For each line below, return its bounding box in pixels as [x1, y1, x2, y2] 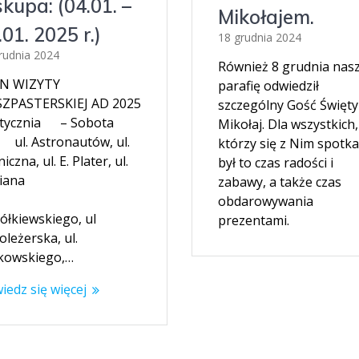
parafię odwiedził [217, 77, 319, 95]
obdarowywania [217, 192, 313, 211]
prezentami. [217, 212, 289, 230]
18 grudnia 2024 [217, 30, 301, 46]
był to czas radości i [217, 154, 333, 172]
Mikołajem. [217, 5, 314, 30]
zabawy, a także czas [217, 173, 341, 192]
